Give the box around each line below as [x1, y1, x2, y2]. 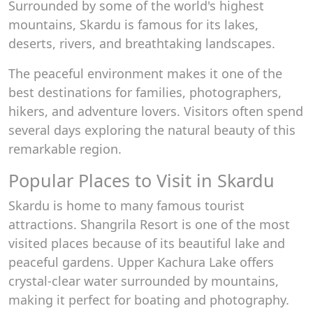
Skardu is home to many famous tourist [8, 197, 245, 214]
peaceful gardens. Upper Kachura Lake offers [8, 254, 274, 270]
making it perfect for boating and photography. [8, 291, 289, 308]
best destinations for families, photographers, [8, 84, 282, 101]
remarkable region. [8, 140, 122, 157]
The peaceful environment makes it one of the [8, 65, 282, 82]
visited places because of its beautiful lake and [8, 235, 285, 252]
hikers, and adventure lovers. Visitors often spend [8, 103, 303, 119]
